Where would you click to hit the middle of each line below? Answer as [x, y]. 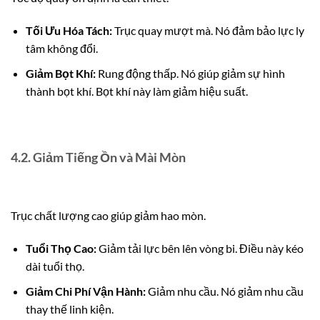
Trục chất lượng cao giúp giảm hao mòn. [108, 216]
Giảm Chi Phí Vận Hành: [85, 291]
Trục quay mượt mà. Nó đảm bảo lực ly [208, 31]
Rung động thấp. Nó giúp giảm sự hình [190, 73]
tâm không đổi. [61, 49]
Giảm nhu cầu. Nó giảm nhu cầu [224, 291]
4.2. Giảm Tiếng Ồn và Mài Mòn [98, 157]
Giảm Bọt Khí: [60, 73]
